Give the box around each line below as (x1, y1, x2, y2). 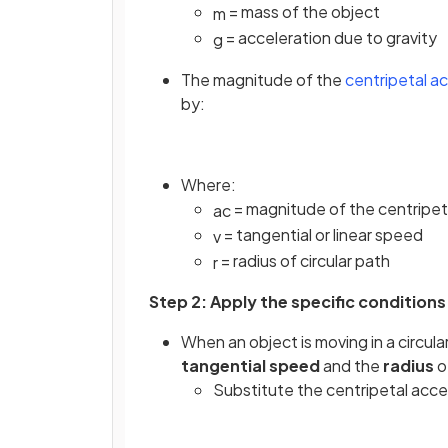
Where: (181, 174, 236, 196)
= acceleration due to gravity (223, 26, 437, 48)
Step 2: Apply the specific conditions (149, 291, 446, 313)
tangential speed (181, 355, 320, 377)
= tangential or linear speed (221, 223, 423, 245)
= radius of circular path (218, 249, 390, 271)
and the (320, 355, 383, 377)
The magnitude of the (181, 68, 345, 90)
